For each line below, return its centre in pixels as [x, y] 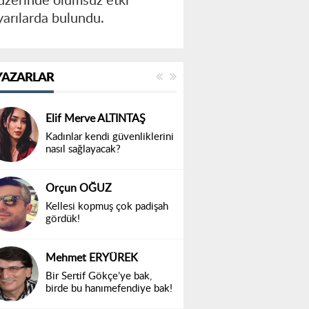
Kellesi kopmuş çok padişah [107, 207]
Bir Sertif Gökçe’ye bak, [99, 277]
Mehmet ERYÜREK [92, 258]
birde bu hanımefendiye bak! [109, 289]
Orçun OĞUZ [79, 189]
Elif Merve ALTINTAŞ [96, 119]
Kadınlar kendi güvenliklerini [110, 137]
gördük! [63, 219]
